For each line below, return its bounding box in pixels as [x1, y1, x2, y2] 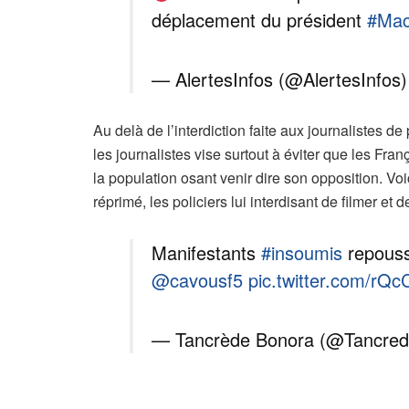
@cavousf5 [152, 266, 243, 293]
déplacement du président [152, 5, 367, 33]
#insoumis [261, 238, 342, 266]
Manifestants [152, 238, 261, 266]
